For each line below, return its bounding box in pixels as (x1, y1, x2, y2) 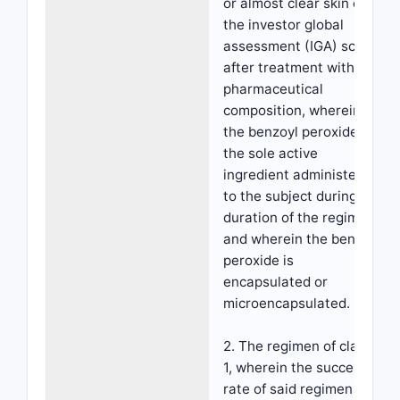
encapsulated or (223, 273, 328, 290)
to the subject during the (223, 187, 382, 204)
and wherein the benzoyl (223, 230, 381, 247)
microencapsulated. (223, 295, 350, 312)
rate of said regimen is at (223, 380, 384, 397)
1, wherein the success (223, 359, 368, 376)
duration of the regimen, (223, 209, 379, 226)
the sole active (223, 145, 318, 162)
